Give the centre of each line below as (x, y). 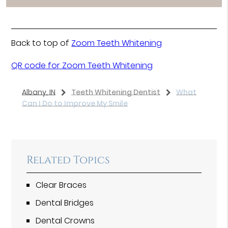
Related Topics (68, 160)
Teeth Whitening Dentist (116, 92)
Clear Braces (61, 185)
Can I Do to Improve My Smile (75, 103)
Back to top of (41, 43)
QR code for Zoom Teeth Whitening (82, 66)
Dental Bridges (65, 203)
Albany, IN (38, 92)
